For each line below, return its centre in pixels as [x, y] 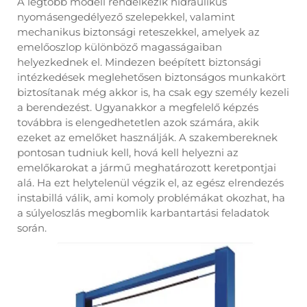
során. [32, 228]
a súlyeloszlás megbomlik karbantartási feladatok [143, 213]
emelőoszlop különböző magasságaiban [120, 47]
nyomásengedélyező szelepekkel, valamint [126, 17]
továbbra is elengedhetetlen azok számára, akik [138, 122]
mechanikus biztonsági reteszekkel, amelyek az [138, 32]
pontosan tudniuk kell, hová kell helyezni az [128, 152]
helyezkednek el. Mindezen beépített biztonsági [139, 62]
